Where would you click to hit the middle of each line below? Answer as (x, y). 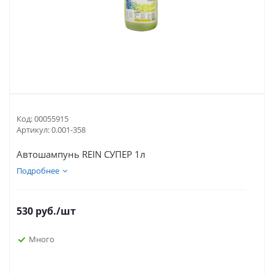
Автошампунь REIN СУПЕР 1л (81, 154)
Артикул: (33, 130)
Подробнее (38, 171)
